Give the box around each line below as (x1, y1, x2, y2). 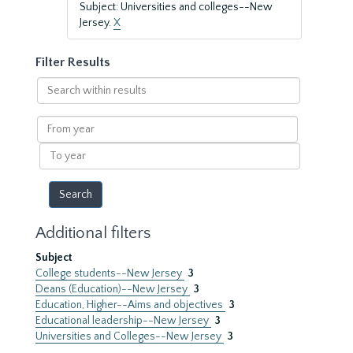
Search (35, 78, 71, 91)
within (35, 94, 69, 106)
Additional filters (35, 224, 150, 242)
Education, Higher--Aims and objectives (35, 299, 225, 311)
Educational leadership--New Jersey (35, 314, 211, 327)
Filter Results (35, 55, 110, 69)
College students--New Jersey (35, 267, 184, 280)
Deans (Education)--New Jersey (35, 283, 190, 295)
